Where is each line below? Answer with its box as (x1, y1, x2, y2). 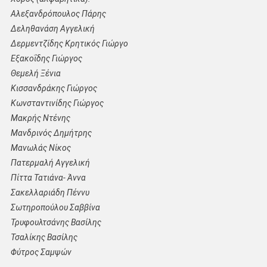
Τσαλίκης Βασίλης (10, 232, 77, 243)
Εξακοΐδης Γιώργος (10, 54, 82, 64)
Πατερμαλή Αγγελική (10, 158, 90, 168)
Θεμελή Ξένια (10, 69, 61, 79)
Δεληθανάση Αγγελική (10, 24, 95, 34)
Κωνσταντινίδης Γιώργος (10, 98, 104, 108)
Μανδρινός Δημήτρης (10, 128, 92, 138)
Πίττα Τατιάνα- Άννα (10, 173, 86, 183)
